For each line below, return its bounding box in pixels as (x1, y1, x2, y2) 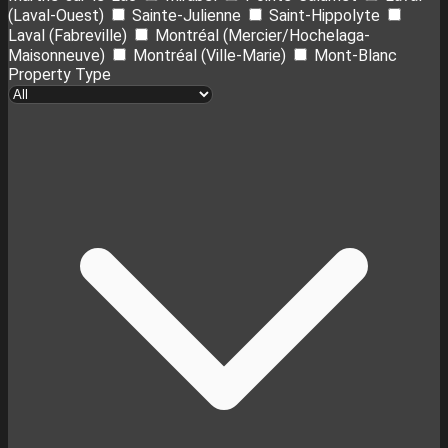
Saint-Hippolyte (269, 6, 380, 25)
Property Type (8, 65, 111, 84)
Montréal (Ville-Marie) (133, 46, 286, 65)
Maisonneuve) (8, 46, 105, 65)
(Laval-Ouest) (8, 6, 104, 25)
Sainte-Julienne (132, 6, 241, 25)
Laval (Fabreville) (8, 26, 127, 45)
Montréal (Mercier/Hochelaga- (155, 26, 370, 45)
